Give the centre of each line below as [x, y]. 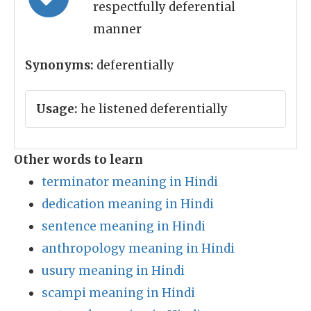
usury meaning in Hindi [113, 271]
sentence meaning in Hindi [124, 226]
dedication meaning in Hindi [128, 204]
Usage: [57, 109]
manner [117, 29]
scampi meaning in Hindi [118, 293]
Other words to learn [78, 160]
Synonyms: [59, 65]
